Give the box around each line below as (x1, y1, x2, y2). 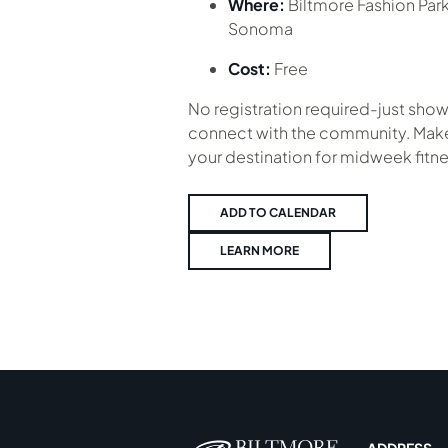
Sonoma (228, 18, 293, 39)
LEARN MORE (220, 243, 299, 258)
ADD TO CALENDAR (220, 205, 336, 220)
